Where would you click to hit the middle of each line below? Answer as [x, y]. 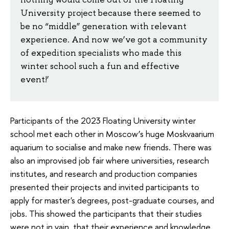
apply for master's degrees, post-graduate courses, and [112, 200]
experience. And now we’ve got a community [114, 39]
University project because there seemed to [111, 13]
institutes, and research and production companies [104, 174]
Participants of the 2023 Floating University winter [103, 121]
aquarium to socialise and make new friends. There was [111, 147]
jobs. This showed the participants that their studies [106, 214]
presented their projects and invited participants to [105, 187]
